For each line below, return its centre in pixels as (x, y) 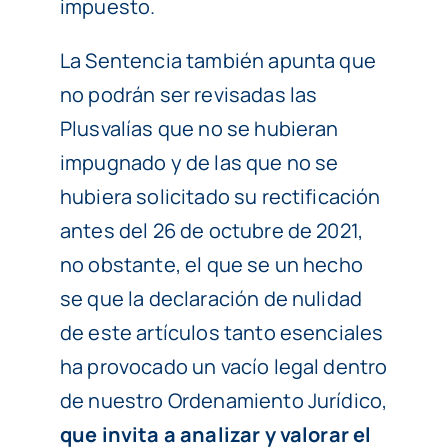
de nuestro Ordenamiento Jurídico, (223, 401)
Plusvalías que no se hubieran (199, 129)
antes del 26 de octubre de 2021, (211, 231)
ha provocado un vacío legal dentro (223, 367)
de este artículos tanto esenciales (221, 333)
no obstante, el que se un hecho (211, 265)
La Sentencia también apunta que (217, 61)
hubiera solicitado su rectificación (220, 197)
